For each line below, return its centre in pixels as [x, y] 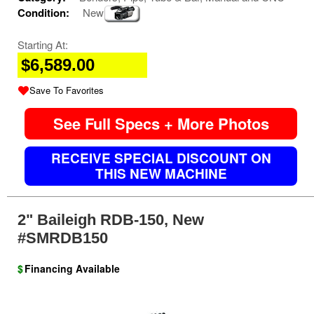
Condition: [45, 12]
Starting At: [43, 44]
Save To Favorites [67, 90]
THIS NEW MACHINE [161, 173]
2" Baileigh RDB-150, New [111, 219]
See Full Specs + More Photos [161, 123]
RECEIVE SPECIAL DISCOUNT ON [161, 158]
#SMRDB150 [63, 238]
